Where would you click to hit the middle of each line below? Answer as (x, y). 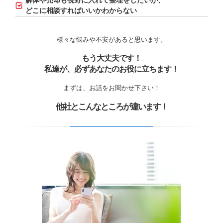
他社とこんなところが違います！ (111, 107)
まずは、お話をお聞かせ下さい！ (111, 88)
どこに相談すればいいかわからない (81, 11)
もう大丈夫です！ (111, 58)
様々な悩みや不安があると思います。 (111, 40)
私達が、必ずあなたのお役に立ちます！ (111, 69)
